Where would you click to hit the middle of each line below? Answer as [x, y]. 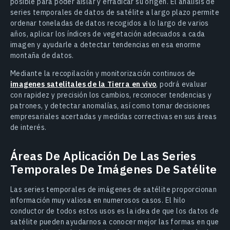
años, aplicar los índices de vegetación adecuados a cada [108, 34]
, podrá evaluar [182, 84]
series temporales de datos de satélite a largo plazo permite [115, 12]
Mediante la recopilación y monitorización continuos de [103, 73]
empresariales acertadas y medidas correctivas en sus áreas [114, 117]
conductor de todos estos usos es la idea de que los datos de [114, 211]
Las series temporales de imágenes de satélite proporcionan [114, 189]
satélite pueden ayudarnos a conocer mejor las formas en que [115, 222]
